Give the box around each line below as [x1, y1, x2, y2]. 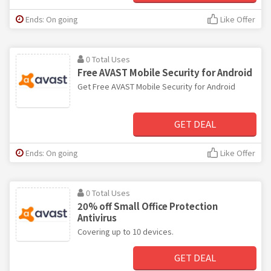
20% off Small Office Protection [77, 199, 218, 212]
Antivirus [77, 211, 117, 224]
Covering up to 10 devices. [77, 225, 174, 237]
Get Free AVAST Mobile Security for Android [77, 80, 235, 92]
